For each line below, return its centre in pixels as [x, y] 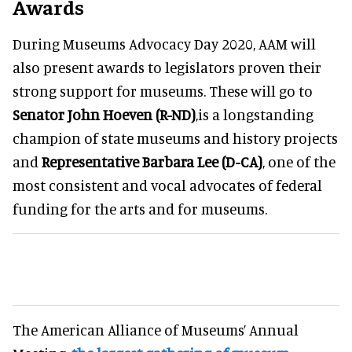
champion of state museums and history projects [175, 137]
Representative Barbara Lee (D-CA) [152, 161]
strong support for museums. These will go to [163, 90]
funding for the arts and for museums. [140, 208]
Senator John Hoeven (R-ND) [104, 114]
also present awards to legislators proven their [167, 67]
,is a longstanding [255, 114]
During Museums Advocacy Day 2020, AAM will [164, 43]
